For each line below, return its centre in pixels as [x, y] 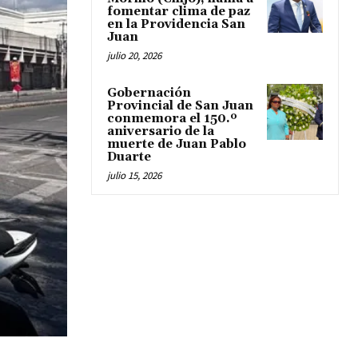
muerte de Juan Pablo [177, 144]
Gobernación [149, 93]
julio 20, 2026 [134, 55]
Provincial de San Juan [180, 105]
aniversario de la [161, 131]
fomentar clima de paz [179, 11]
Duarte [129, 157]
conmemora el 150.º [172, 118]
